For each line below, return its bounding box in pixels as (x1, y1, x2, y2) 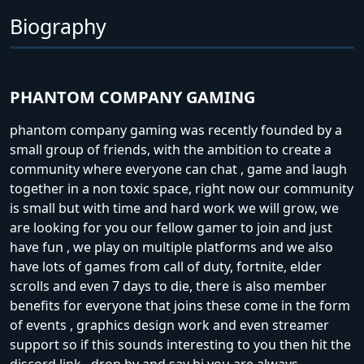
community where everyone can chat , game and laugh (10, 160, 347, 178)
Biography (10, 12, 106, 40)
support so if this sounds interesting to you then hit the (10, 336, 351, 353)
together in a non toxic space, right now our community (10, 180, 353, 197)
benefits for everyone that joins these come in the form (10, 297, 350, 314)
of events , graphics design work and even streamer (10, 316, 329, 334)
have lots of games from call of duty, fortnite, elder (10, 258, 322, 275)
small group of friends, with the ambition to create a (10, 141, 331, 158)
